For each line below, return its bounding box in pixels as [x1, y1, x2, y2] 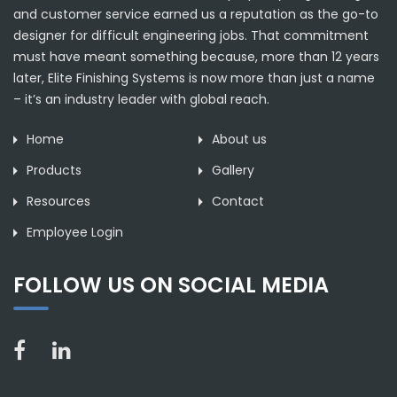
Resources [27, 191, 90, 210]
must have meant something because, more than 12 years [13, 48, 379, 66]
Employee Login [27, 222, 123, 241]
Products [27, 160, 82, 179]
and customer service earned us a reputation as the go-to [13, 5, 378, 24]
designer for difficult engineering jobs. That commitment [13, 27, 369, 45]
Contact [212, 191, 264, 210]
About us [212, 129, 267, 148]
